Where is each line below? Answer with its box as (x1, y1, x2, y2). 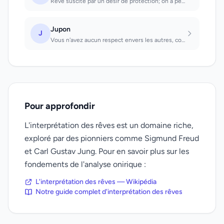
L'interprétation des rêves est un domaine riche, (24, 120, 193, 130)
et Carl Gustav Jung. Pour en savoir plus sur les (24, 146, 189, 156)
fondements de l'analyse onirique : (24, 159, 146, 169)
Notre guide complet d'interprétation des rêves (35, 187, 182, 196)
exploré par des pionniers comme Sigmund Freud (24, 133, 199, 143)
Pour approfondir (24, 100, 95, 111)
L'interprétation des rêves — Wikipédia (35, 177, 156, 186)
